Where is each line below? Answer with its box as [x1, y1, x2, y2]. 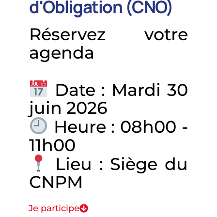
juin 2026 [29, 97, 108, 119]
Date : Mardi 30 [48, 79, 188, 100]
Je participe [29, 203, 79, 214]
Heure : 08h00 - [48, 116, 188, 137]
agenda [29, 42, 94, 63]
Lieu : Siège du [48, 153, 188, 174]
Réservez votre [29, 23, 188, 45]
